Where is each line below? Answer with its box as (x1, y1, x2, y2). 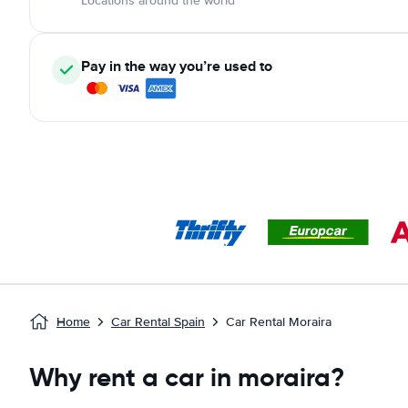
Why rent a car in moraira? (29, 362, 344, 393)
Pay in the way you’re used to (81, 56, 272, 76)
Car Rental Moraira (226, 314, 331, 330)
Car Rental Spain (111, 314, 205, 330)
